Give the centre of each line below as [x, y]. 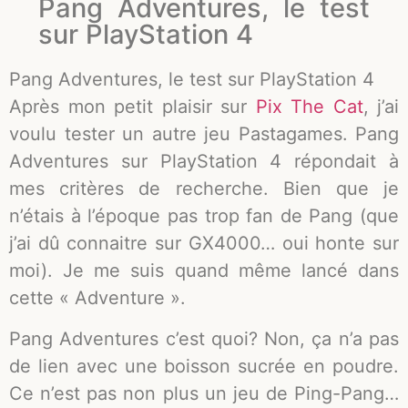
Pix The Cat [309, 107]
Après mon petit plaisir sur [133, 107]
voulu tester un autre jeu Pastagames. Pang [204, 134]
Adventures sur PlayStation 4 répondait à [204, 162]
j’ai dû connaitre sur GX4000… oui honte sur [204, 244]
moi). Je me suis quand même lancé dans [204, 271]
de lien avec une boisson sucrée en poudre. [204, 366]
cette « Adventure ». [97, 298]
